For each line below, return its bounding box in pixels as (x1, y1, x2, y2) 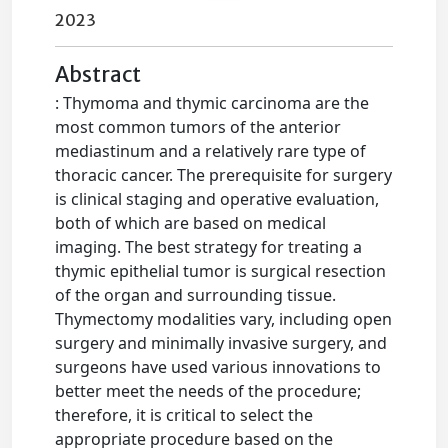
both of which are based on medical (55, 212, 327, 234)
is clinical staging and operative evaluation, (55, 188, 380, 210)
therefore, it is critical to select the (55, 404, 314, 426)
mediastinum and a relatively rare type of (55, 140, 367, 162)
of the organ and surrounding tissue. (55, 284, 337, 306)
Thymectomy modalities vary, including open (55, 308, 393, 330)
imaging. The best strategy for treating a (55, 236, 363, 258)
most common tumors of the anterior (55, 116, 342, 138)
